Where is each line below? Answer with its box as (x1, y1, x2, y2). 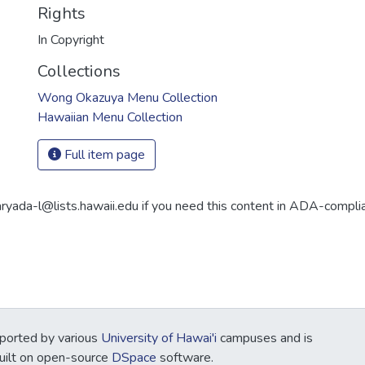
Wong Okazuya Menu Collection (37, 89, 218, 107)
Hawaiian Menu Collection (37, 108, 182, 126)
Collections (37, 60, 121, 82)
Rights (37, 2, 86, 24)
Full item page (61, 146, 145, 164)
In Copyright (37, 31, 104, 49)
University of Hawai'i (101, 329, 217, 347)
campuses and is (217, 329, 313, 347)
